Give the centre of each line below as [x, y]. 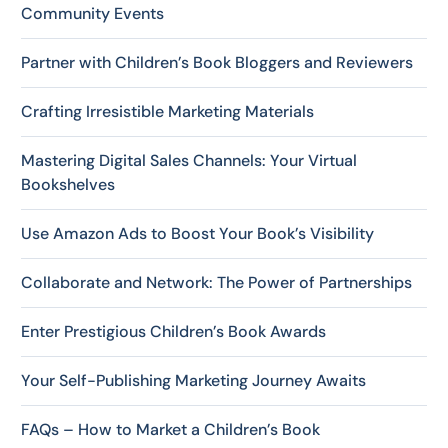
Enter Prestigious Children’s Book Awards [173, 331]
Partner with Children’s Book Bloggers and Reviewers [217, 62]
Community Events [92, 13]
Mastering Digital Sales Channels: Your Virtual [189, 160]
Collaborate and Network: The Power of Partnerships [216, 282]
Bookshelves [68, 184]
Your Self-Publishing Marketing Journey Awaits [193, 380]
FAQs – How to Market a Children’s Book [172, 429]
